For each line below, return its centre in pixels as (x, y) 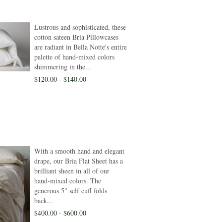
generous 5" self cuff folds (71, 191)
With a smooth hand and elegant (79, 151)
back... (44, 200)
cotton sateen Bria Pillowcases (76, 37)
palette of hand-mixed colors (74, 57)
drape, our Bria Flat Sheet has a (79, 161)
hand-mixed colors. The (68, 181)
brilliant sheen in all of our (72, 171)
